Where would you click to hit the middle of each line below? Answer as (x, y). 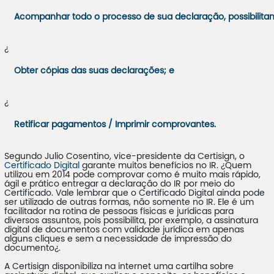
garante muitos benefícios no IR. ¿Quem (166, 166)
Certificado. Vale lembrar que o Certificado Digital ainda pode (134, 193)
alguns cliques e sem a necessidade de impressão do (118, 239)
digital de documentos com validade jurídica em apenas (124, 230)
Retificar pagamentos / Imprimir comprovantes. (115, 125)
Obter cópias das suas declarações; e (94, 71)
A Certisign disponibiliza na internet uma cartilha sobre (119, 267)
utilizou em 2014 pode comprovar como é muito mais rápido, (132, 175)
